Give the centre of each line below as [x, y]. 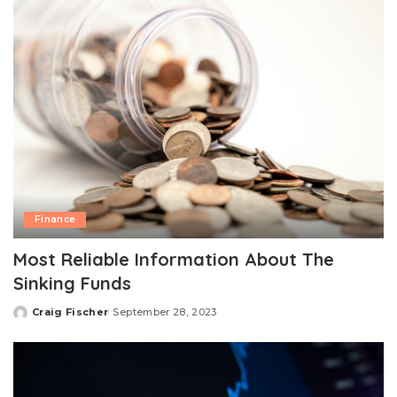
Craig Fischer [70, 312]
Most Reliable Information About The [174, 260]
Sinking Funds [72, 284]
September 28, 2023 [165, 312]
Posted [34, 319]
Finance [55, 220]
